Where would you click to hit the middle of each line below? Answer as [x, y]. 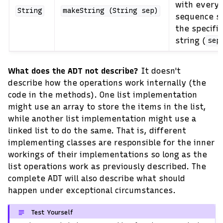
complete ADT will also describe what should [97, 178]
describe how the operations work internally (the [107, 83]
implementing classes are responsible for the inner [111, 142]
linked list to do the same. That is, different [97, 130]
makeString [83, 11]
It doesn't [160, 71]
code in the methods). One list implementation [103, 95]
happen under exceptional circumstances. [92, 190]
